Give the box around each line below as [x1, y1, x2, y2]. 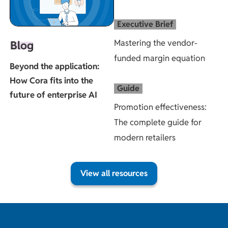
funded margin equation [114, 52, 205, 64]
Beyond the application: [10, 61, 99, 72]
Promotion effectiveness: [114, 101, 207, 112]
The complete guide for [114, 116, 202, 128]
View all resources [80, 167, 148, 179]
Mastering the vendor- [114, 37, 197, 49]
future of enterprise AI [10, 89, 97, 101]
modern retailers [114, 131, 176, 143]
